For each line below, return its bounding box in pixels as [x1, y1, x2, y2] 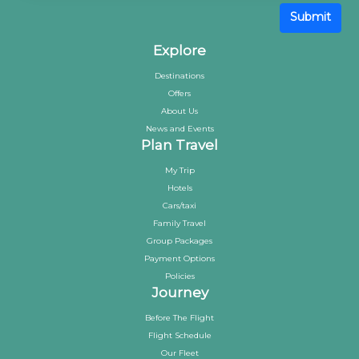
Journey [151, 284, 208, 301]
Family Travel [153, 218, 206, 229]
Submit [290, 10, 331, 25]
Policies [164, 271, 195, 282]
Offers [168, 88, 191, 99]
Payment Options [144, 253, 215, 264]
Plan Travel [141, 137, 218, 154]
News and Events [145, 123, 214, 135]
